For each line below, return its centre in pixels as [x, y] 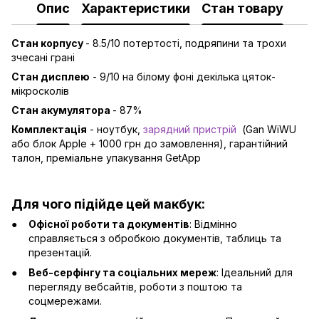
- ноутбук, [115, 130]
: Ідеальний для [255, 273]
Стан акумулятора [62, 110]
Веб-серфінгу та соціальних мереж [122, 273]
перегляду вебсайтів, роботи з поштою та [135, 287]
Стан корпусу [48, 43]
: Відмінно [213, 224]
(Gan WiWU [266, 130]
